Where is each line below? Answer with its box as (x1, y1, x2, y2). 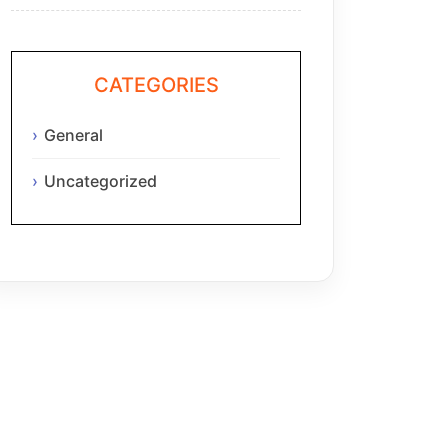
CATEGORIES (93, 72, 219, 97)
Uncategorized (44, 171, 157, 192)
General (44, 125, 103, 146)
